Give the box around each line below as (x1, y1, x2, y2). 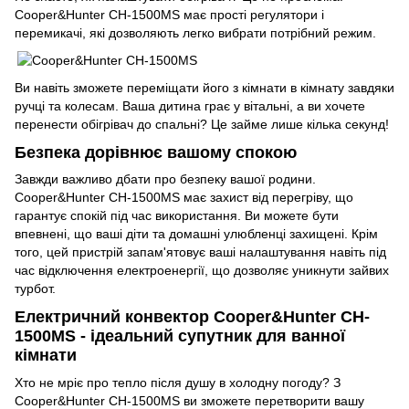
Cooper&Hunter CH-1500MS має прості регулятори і (15, 6, 324, 22)
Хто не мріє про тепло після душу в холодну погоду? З (15, 374, 341, 390)
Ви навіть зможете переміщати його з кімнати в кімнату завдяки (15, 79, 394, 95)
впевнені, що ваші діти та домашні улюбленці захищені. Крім (15, 226, 378, 242)
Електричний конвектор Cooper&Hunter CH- (15, 308, 370, 327)
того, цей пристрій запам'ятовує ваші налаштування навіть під (15, 245, 386, 260)
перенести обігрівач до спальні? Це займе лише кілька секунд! (15, 116, 389, 131)
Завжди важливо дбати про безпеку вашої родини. (15, 172, 316, 187)
